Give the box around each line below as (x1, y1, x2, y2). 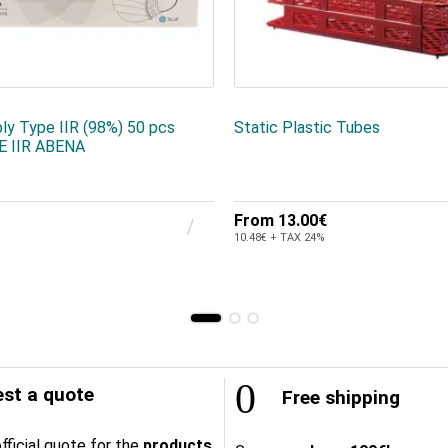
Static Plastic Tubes (234, 118, 380, 138)
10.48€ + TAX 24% (234, 230, 325, 244)
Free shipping (277, 386, 400, 410)
